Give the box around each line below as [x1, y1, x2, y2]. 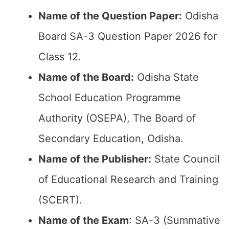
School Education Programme [38, 91, 181, 104]
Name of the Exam [38, 214, 129, 226]
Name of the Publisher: [38, 153, 151, 165]
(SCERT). [38, 194, 82, 206]
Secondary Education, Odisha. [38, 132, 184, 145]
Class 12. [38, 51, 81, 63]
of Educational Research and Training [38, 173, 218, 186]
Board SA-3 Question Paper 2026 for [38, 30, 217, 42]
